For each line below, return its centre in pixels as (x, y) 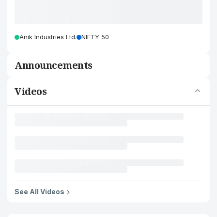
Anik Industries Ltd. (48, 37)
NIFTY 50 (95, 37)
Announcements (54, 65)
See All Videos (39, 192)
